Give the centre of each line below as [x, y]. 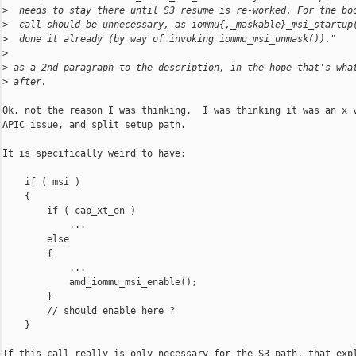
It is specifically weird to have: [94, 154]
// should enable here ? [89, 311]
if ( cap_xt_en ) [69, 211]
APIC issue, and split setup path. [94, 125]
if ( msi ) [41, 182]
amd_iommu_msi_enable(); [100, 282]
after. [27, 82]
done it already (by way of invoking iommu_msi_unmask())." [172, 39]
